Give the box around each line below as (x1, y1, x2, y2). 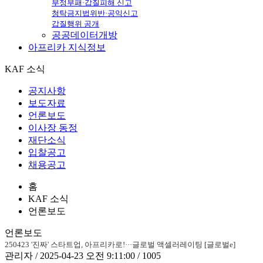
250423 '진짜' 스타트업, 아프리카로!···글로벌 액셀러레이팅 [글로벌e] (5, 240, 235, 249)
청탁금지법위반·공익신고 (52, 8, 138, 18)
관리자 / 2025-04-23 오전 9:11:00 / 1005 (5, 250, 161, 261)
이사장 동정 (28, 122, 77, 133)
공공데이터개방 (52, 29, 117, 40)
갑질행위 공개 (52, 19, 99, 28)
